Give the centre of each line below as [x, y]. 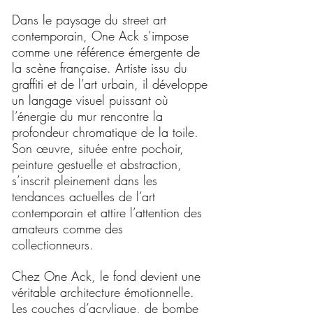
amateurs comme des [67, 228]
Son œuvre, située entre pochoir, [98, 148]
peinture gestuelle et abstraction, [97, 164]
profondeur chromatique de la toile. [105, 132]
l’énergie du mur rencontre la [87, 116]
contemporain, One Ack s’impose [100, 36]
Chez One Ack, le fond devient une [106, 276]
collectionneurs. [53, 245]
